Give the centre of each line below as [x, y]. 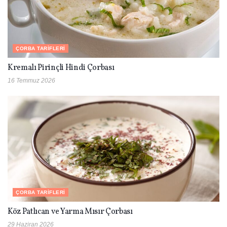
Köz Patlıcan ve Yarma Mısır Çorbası [70, 212]
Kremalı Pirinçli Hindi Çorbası [61, 68]
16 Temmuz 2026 [31, 81]
